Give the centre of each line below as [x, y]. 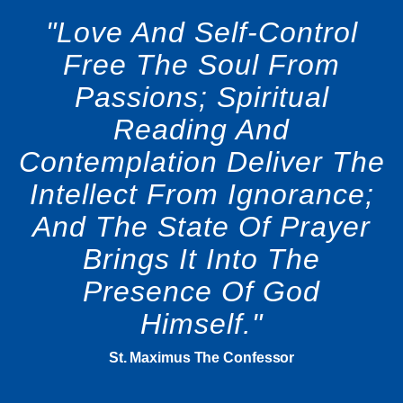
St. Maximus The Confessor [201, 358]
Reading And [201, 130]
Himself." [201, 324]
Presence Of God [201, 291]
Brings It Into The [201, 259]
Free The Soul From [201, 65]
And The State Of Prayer [201, 227]
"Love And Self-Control [201, 32]
